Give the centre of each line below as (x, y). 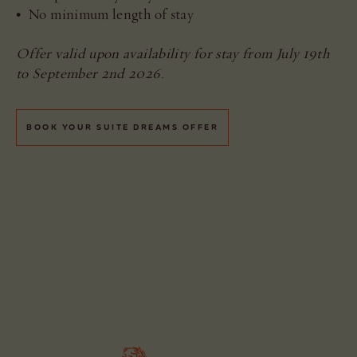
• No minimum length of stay (105, 14)
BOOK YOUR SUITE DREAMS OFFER (122, 127)
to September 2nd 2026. (92, 73)
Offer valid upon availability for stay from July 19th (173, 53)
